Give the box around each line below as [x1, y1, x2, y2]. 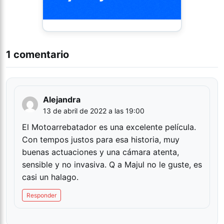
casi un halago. [22, 171, 78, 182]
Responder [26, 191, 56, 199]
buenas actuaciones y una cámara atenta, [22, 146, 179, 157]
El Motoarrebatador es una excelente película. [22, 121, 196, 132]
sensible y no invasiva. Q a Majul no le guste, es [22, 159, 202, 169]
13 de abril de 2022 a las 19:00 [43, 106, 144, 115]
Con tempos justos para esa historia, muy [22, 134, 179, 144]
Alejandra [43, 94, 80, 104]
